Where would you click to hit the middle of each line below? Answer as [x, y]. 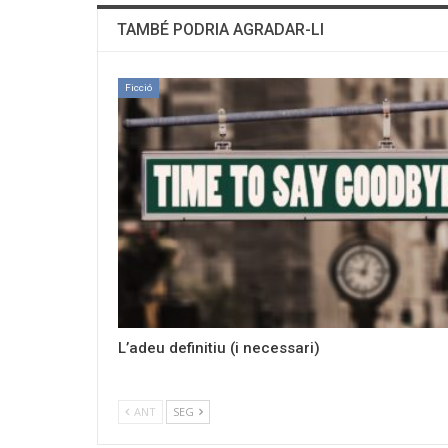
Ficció [138, 87]
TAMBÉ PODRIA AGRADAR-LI [220, 29]
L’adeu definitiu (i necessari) [219, 347]
